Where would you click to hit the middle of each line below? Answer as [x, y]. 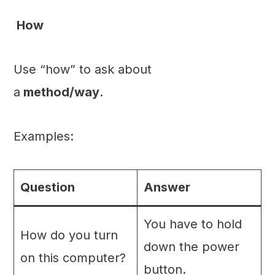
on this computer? [73, 258]
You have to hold [192, 224]
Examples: [43, 137]
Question [47, 188]
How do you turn [69, 235]
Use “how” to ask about [82, 70]
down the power [191, 247]
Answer [167, 188]
